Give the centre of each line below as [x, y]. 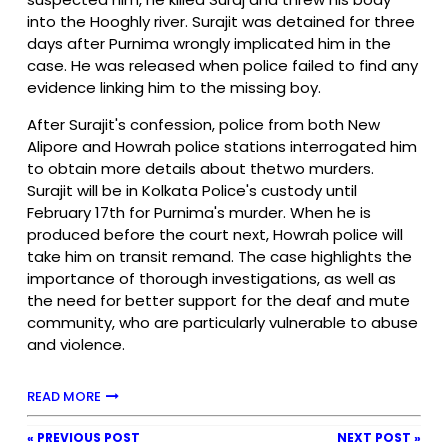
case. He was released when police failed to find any [222, 65]
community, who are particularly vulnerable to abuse [222, 322]
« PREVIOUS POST [83, 437]
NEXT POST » [379, 437]
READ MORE [64, 396]
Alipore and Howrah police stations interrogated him [222, 146]
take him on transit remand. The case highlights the [219, 256]
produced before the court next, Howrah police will [215, 234]
